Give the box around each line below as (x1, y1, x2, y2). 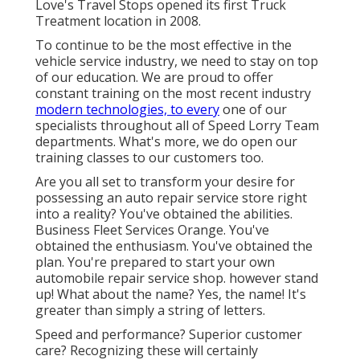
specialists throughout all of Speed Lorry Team (35, 117, 319, 135)
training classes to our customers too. (35, 149, 264, 167)
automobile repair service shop (35, 269, 223, 288)
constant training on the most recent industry (35, 84, 311, 103)
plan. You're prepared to (35, 253, 186, 272)
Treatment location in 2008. (35, 12, 201, 31)
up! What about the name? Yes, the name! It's (35, 285, 306, 304)
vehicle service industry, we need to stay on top (35, 52, 318, 71)
